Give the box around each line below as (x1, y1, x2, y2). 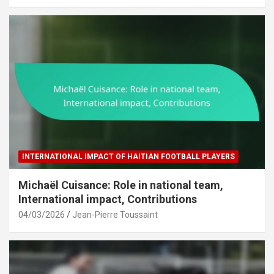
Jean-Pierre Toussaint (72, 210, 158, 220)
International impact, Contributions (18, 193, 197, 206)
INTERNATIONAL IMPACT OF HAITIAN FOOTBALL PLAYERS (22, 152, 235, 161)
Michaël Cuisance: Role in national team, (18, 179, 223, 192)
